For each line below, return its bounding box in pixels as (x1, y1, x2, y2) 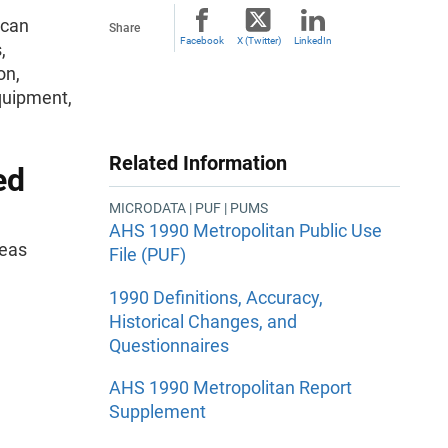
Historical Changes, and (109, 310, 297, 332)
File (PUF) (109, 244, 186, 266)
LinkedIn (294, 35, 332, 46)
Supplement (109, 400, 206, 422)
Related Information (109, 151, 287, 175)
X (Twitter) (236, 35, 281, 46)
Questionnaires (109, 334, 229, 356)
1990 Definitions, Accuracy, (109, 286, 323, 308)
